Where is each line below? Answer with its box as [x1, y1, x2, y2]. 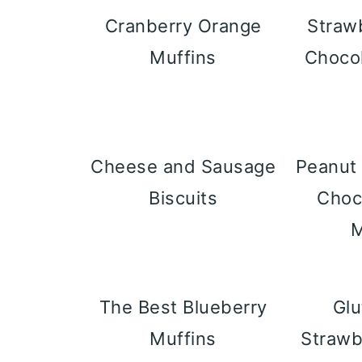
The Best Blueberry [99, 297, 267, 318]
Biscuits [149, 187, 218, 208]
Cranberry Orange [104, 15, 262, 36]
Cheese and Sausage [90, 156, 276, 177]
